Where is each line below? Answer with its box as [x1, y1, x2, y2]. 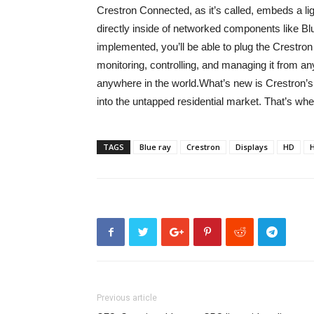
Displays [235, 142, 268, 152]
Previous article [97, 293, 157, 303]
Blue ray [139, 142, 171, 152]
